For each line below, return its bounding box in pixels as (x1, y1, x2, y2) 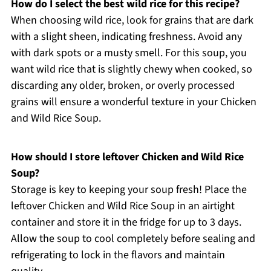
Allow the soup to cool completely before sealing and (10, 230, 255, 246)
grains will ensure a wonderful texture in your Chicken (10, 94, 256, 109)
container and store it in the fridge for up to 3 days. (10, 214, 241, 230)
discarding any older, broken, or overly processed (10, 77, 235, 93)
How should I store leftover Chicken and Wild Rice (10, 149, 244, 165)
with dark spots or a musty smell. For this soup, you (10, 45, 247, 60)
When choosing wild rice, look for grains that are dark (10, 12, 253, 28)
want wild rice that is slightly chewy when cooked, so (10, 61, 252, 77)
